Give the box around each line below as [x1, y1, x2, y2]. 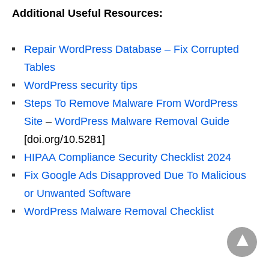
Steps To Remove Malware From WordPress [24, 97, 238, 109]
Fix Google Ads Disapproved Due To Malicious [24, 169, 246, 181]
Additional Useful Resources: [12, 7, 163, 19]
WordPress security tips [24, 79, 138, 91]
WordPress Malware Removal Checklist [24, 205, 214, 217]
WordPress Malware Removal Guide [55, 115, 229, 127]
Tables [24, 61, 55, 73]
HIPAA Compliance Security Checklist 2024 [24, 151, 231, 163]
